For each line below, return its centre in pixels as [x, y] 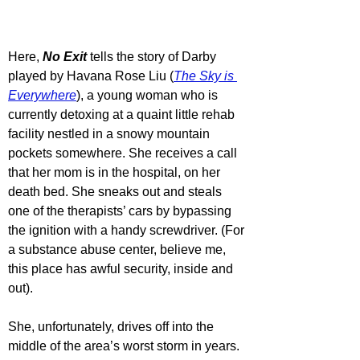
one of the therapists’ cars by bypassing [121, 211]
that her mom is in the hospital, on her [116, 173]
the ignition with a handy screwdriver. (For [128, 231]
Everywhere [42, 96]
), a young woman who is [149, 96]
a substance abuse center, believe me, [119, 250]
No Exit [65, 57]
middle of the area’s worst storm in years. [125, 346]
